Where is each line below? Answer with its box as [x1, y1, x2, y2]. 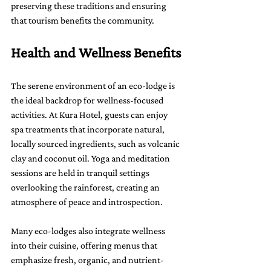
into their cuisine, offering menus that [11, 240, 159, 250]
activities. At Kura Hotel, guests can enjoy [11, 109, 169, 120]
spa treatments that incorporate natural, [11, 123, 166, 134]
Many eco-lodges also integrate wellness [11, 225, 167, 236]
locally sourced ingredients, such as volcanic [11, 138, 181, 149]
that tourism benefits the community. [11, 15, 154, 25]
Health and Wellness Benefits [11, 44, 181, 60]
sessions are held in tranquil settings [11, 167, 151, 178]
